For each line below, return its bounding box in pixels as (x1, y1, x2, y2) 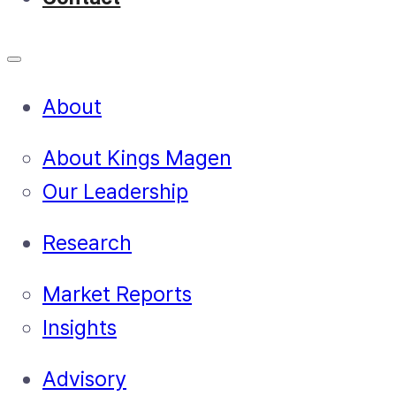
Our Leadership (42, 178, 188, 204)
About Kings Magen (42, 144, 232, 171)
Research (42, 229, 132, 255)
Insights (42, 314, 117, 340)
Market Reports (42, 280, 192, 307)
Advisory (42, 365, 126, 392)
